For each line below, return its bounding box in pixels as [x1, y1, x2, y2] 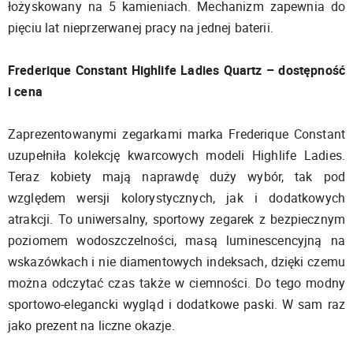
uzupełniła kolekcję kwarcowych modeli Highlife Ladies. [8, 147, 345, 165]
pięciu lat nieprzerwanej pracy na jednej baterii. [8, 19, 273, 37]
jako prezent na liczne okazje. [8, 317, 175, 335]
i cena [8, 83, 43, 101]
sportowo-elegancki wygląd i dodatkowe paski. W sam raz [8, 295, 345, 314]
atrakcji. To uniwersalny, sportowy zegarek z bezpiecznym [8, 210, 345, 229]
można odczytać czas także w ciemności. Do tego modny [8, 274, 345, 292]
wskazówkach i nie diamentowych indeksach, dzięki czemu [8, 253, 345, 271]
